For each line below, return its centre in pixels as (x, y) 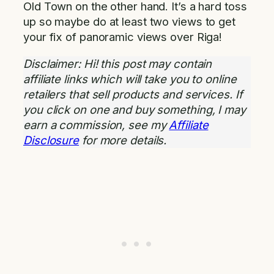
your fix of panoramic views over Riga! (123, 37)
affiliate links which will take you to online (130, 79)
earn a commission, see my (96, 124)
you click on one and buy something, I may (135, 109)
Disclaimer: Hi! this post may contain (118, 63)
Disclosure (51, 140)
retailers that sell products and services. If (133, 94)
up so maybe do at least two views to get (129, 22)
